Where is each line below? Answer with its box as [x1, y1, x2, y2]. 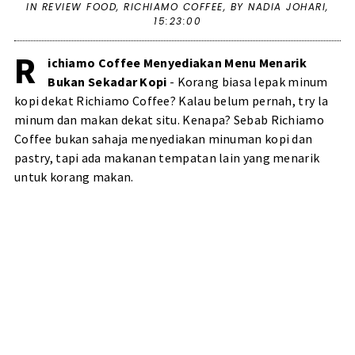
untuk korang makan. [13, 169, 136, 185]
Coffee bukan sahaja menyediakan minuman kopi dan [13, 131, 313, 147]
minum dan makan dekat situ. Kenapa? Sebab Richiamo [13, 112, 324, 128]
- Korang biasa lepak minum [166, 74, 328, 90]
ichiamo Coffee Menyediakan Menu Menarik [48, 55, 307, 71]
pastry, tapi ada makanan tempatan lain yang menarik [13, 150, 320, 166]
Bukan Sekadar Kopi [48, 74, 167, 90]
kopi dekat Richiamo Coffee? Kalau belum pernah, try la [13, 93, 329, 109]
